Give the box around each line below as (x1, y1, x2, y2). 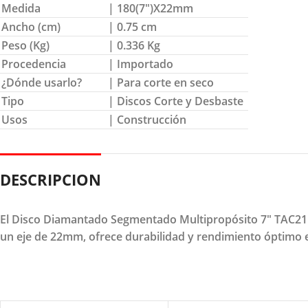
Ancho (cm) (1, 19, 60, 34)
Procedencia (1, 56, 66, 71)
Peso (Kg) (1, 37, 49, 53)
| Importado (108, 56, 173, 71)
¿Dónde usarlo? (1, 74, 82, 90)
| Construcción (108, 111, 186, 127)
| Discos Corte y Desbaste (108, 93, 243, 109)
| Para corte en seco (108, 74, 214, 90)
